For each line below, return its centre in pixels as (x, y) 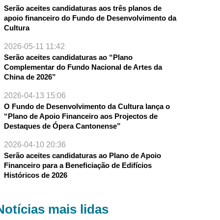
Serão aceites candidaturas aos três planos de (82, 8)
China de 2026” (30, 77)
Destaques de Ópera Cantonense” (62, 126)
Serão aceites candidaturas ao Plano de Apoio (82, 156)
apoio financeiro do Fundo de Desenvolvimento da (90, 18)
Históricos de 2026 (35, 175)
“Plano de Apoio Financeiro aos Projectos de (81, 116)
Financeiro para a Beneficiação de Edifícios (78, 165)
